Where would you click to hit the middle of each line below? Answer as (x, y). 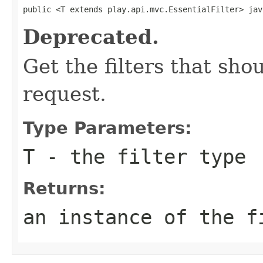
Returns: (64, 188)
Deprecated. (91, 37)
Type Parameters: (107, 128)
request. (65, 94)
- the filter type (140, 156)
